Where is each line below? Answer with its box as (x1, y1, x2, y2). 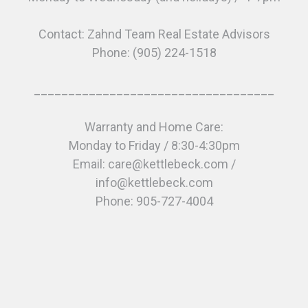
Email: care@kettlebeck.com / (72, 157, 236, 172)
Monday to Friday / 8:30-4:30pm (68, 138, 240, 153)
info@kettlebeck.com (95, 175, 213, 190)
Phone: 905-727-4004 (95, 194, 213, 209)
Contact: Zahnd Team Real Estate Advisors (38, 27, 270, 42)
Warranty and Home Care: (85, 120, 223, 135)
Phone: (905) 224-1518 (91, 45, 217, 60)
